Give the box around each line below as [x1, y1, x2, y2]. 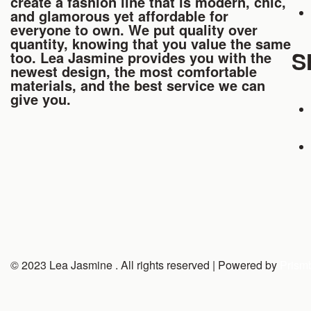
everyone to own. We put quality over [10, 19, 258, 40]
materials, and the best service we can [10, 75, 265, 96]
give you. [10, 89, 71, 110]
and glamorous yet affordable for [10, 6, 228, 26]
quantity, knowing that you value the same [10, 33, 291, 54]
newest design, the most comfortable [10, 61, 257, 82]
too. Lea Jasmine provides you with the [10, 47, 271, 68]
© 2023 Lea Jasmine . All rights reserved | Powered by [10, 257, 280, 274]
